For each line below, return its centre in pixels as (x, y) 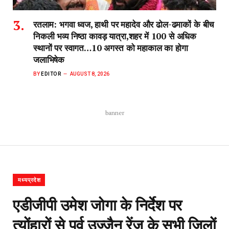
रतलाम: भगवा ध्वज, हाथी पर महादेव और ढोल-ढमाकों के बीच (124, 25)
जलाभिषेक (49, 60)
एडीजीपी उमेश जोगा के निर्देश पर (97, 205)
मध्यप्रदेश (30, 180)
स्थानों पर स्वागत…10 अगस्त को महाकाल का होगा (111, 48)
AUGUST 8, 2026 (90, 74)
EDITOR (51, 74)
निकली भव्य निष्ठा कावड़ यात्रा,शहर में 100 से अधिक (115, 36)
